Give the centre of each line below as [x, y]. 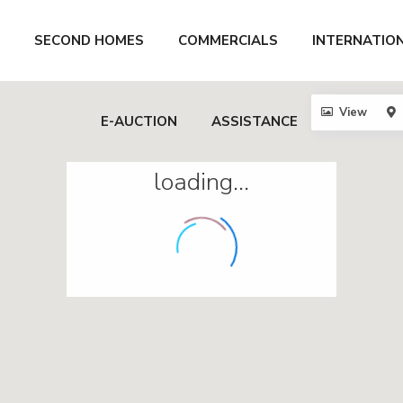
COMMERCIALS [228, 40]
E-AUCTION [139, 121]
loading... [201, 182]
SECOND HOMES [89, 40]
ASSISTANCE [255, 121]
